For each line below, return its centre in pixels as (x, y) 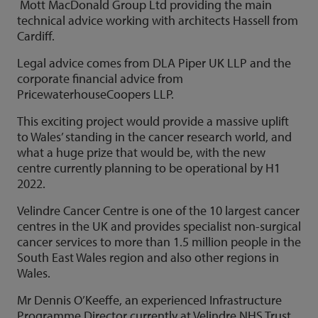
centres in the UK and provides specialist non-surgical (159, 226)
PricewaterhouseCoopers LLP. (95, 94)
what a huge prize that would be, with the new (141, 152)
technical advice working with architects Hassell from (158, 20)
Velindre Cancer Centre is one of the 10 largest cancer (158, 210)
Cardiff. (37, 36)
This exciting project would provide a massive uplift (153, 121)
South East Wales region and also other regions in (148, 257)
